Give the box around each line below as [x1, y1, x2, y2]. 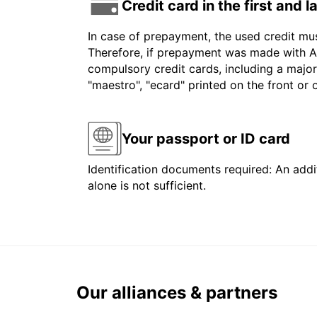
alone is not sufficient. [88, 178, 206, 193]
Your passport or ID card [122, 129, 290, 147]
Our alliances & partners [76, 282, 277, 304]
